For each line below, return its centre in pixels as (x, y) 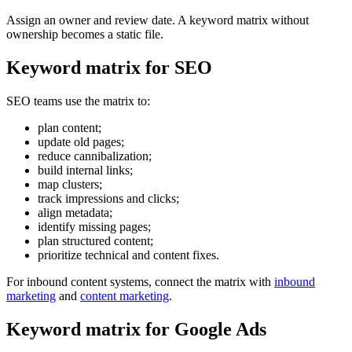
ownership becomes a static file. (85, 35)
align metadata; (75, 213)
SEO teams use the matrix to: (78, 101)
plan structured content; (95, 241)
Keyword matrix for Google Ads (136, 330)
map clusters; (70, 185)
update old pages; (81, 142)
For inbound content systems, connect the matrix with (140, 282)
